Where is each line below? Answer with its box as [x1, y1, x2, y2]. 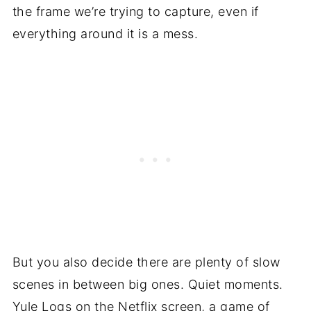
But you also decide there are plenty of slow [12, 255, 280, 270]
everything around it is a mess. [12, 26, 199, 42]
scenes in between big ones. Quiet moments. [12, 277, 283, 292]
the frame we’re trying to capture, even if [12, 4, 259, 19]
